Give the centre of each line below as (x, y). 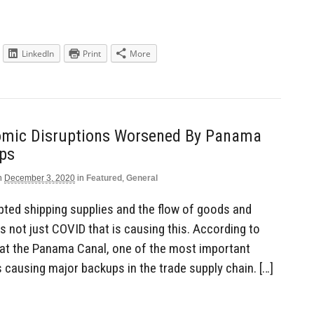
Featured (104, 178)
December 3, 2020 (40, 178)
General (142, 178)
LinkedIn (38, 54)
